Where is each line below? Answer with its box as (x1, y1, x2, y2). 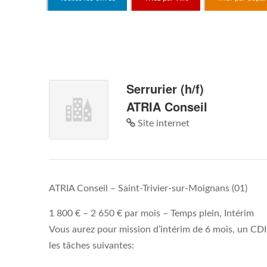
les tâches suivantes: (49, 241, 134, 250)
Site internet (135, 119, 190, 128)
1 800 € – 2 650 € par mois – (49, 209, 170, 218)
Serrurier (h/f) (126, 80, 204, 97)
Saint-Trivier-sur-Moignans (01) (118, 184, 247, 193)
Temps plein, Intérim (170, 209, 254, 218)
